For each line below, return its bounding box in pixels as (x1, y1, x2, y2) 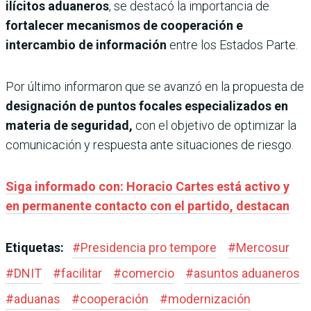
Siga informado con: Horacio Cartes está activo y (6, 178, 289, 194)
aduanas (14, 291, 60, 306)
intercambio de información (6, 37, 169, 52)
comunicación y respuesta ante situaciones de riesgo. (6, 137, 294, 152)
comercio (121, 265, 174, 280)
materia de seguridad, (6, 117, 135, 133)
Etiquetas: (6, 239, 67, 255)
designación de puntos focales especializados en (6, 98, 288, 113)
